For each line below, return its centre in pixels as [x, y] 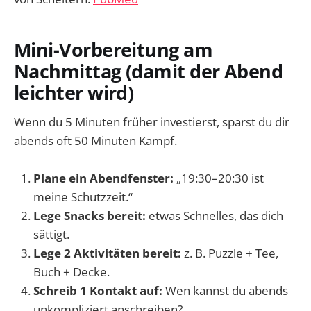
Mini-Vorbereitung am [114, 49]
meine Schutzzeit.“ [83, 197]
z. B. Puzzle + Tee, [230, 253]
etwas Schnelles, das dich [215, 216]
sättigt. [51, 235]
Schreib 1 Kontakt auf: [98, 291]
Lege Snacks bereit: [90, 216]
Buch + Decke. [72, 272]
